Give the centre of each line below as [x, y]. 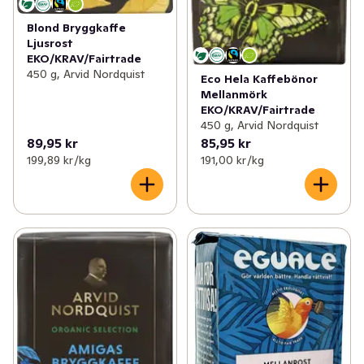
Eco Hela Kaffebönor [259, 78]
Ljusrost [50, 43]
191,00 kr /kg [232, 160]
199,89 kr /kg [59, 160]
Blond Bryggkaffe [76, 28]
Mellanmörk [234, 94]
